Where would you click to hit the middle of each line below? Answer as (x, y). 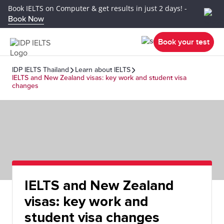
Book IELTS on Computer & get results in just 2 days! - (97, 8)
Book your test (184, 42)
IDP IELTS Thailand (40, 70)
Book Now (26, 19)
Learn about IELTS (103, 70)
